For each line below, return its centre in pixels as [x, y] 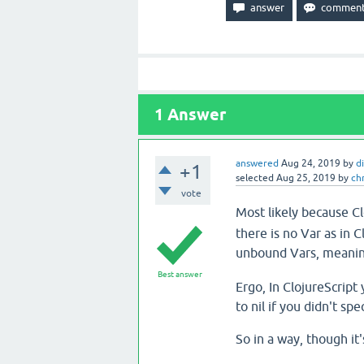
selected [254, 178]
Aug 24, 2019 [310, 163]
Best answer [180, 274]
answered [257, 163]
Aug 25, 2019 [305, 178]
